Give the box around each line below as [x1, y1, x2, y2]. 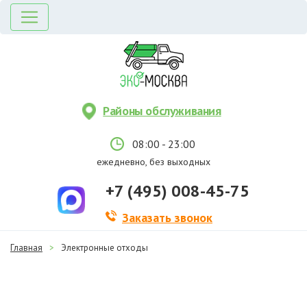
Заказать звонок [122, 210, 212, 225]
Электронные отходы [61, 242, 148, 254]
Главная [10, 242, 42, 254]
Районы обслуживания [103, 103, 221, 119]
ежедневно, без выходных [97, 156, 210, 168]
